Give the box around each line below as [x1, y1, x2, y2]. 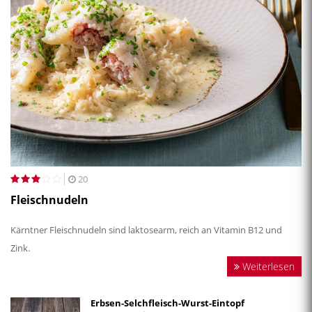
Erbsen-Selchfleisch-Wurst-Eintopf [91, 296, 244, 309]
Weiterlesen [240, 259, 295, 273]
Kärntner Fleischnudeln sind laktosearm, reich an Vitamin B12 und [10, 223, 282, 236]
